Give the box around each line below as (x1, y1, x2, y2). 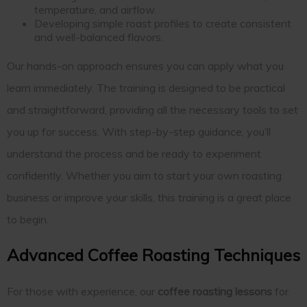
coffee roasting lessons (158, 284, 272, 298)
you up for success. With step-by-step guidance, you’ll (7, 124, 271, 138)
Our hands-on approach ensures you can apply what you (7, 58, 284, 73)
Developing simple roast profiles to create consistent (34, 16, 291, 30)
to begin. (7, 212, 49, 226)
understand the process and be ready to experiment (7, 146, 261, 160)
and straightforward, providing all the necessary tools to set (7, 102, 298, 116)
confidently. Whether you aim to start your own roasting (7, 168, 282, 182)
